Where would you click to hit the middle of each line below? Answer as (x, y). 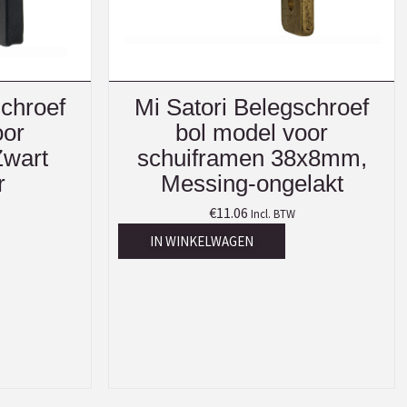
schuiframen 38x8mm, (252, 158)
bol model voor (252, 132)
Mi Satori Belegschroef (252, 107)
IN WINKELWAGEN (202, 241)
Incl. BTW (273, 213)
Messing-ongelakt (252, 183)
